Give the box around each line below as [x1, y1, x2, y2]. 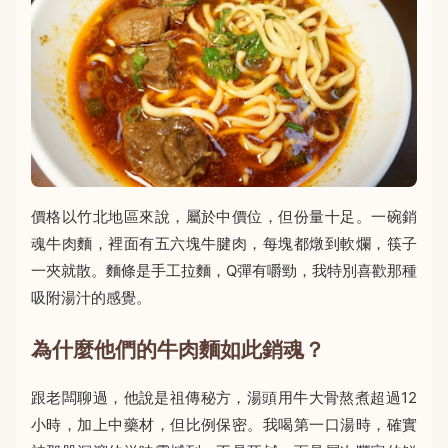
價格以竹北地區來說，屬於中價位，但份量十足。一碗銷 [31, 206, 417, 226]
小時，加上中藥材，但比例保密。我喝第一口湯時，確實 [31, 414, 417, 434]
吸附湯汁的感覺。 [31, 287, 151, 307]
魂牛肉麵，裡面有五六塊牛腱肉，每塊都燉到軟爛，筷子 [31, 233, 417, 253]
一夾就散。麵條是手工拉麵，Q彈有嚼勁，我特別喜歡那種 [31, 260, 417, 280]
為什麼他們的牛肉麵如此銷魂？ [31, 336, 325, 362]
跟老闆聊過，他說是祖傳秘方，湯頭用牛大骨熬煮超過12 [31, 387, 417, 407]
